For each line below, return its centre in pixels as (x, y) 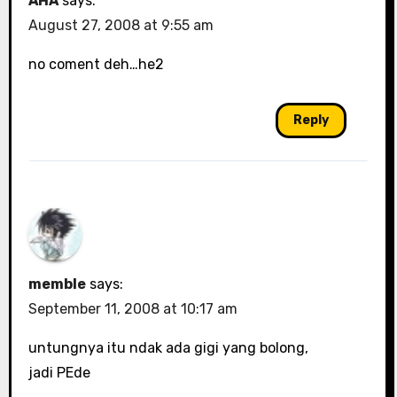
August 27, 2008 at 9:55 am (121, 26)
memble (57, 284)
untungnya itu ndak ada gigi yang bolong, (168, 348)
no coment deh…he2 (96, 65)
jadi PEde (59, 373)
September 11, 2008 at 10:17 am (132, 309)
